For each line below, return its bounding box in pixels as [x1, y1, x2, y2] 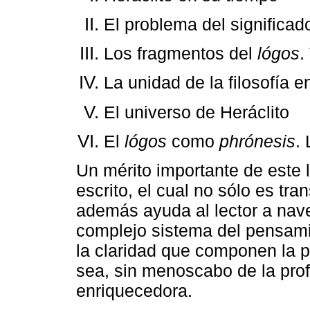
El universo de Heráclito [104, 102, 289, 122]
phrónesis [219, 131, 295, 151]
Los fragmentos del [104, 44, 257, 64]
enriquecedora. [76, 281, 192, 301]
